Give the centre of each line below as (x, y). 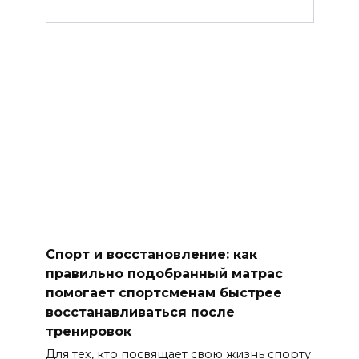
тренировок (88, 331)
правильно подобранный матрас (164, 273)
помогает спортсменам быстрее (163, 292)
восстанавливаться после (140, 312)
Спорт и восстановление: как (151, 254)
